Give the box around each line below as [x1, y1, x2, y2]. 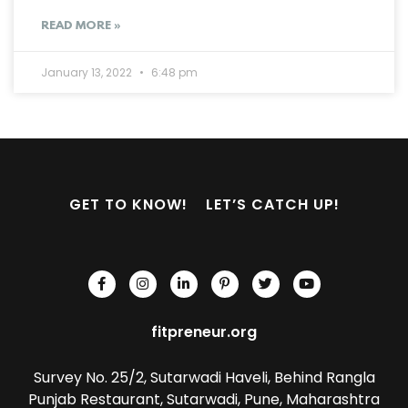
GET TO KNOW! [68, 193, 188, 215]
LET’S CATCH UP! [205, 193, 340, 215]
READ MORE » [41, 18, 121, 33]
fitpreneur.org [151, 321, 257, 342]
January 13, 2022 [41, 64, 135, 80]
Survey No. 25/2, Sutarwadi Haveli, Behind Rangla [33, 366, 375, 388]
